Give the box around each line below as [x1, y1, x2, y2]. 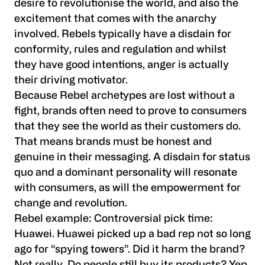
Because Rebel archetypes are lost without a [14, 91, 235, 102]
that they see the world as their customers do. [14, 122, 241, 132]
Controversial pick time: [94, 214, 213, 225]
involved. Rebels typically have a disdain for [14, 30, 231, 40]
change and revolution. [14, 199, 127, 209]
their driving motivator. [14, 76, 128, 86]
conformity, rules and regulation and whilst [14, 45, 227, 56]
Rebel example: [14, 214, 94, 225]
